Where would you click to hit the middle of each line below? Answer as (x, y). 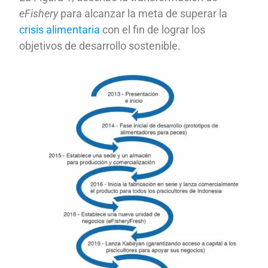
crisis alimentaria (60, 29)
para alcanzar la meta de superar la (143, 13)
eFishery (39, 13)
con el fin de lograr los (153, 29)
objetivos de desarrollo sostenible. (100, 45)
